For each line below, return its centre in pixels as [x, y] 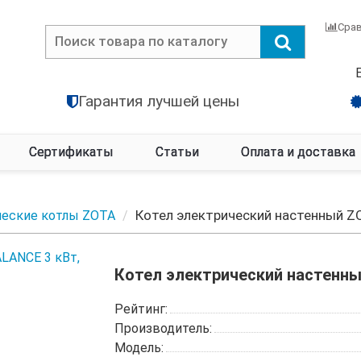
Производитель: [163, 328]
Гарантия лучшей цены [158, 101]
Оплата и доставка [298, 152]
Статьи [177, 152]
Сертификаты [71, 152]
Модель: [139, 348]
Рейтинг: [141, 309]
